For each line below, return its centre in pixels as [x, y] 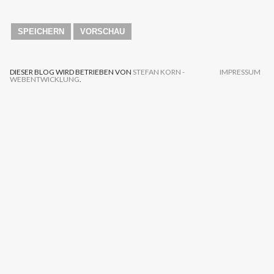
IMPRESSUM [240, 72]
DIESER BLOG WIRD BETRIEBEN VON [71, 72]
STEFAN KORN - [159, 72]
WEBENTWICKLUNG [45, 80]
